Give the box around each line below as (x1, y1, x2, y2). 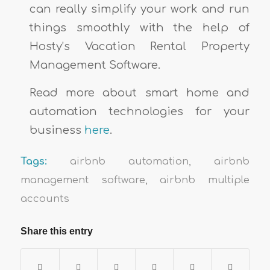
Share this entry (20, 226, 93, 237)
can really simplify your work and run (29, 2, 250, 15)
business (29, 124, 84, 137)
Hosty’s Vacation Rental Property (29, 40, 250, 52)
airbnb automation (69, 155, 189, 168)
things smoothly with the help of (29, 21, 250, 34)
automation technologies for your (29, 105, 250, 118)
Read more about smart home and (29, 87, 250, 99)
